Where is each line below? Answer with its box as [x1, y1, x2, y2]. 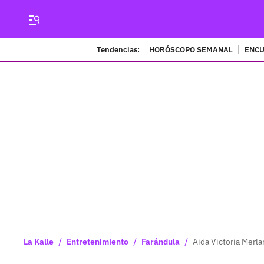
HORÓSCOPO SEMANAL [148, 44, 233, 55]
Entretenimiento [67, 236, 128, 247]
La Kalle [24, 236, 54, 247]
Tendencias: [96, 44, 140, 55]
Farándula [141, 236, 180, 247]
